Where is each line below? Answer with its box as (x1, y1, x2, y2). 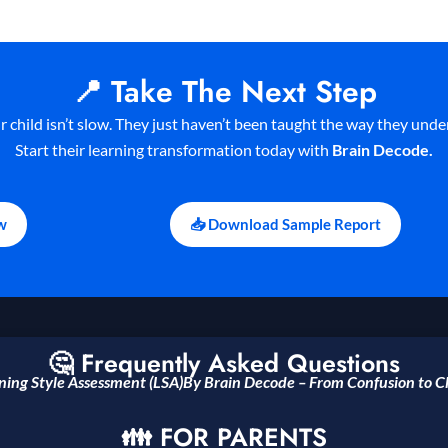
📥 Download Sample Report (189, 215, 381, 234)
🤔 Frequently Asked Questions (48, 345, 400, 382)
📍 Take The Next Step (71, 70, 377, 114)
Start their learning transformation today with (15, 140, 332, 160)
